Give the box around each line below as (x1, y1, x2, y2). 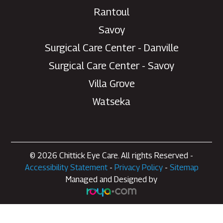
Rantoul (94, 6, 129, 18)
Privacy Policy (114, 163, 163, 173)
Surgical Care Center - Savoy (49, 60, 174, 72)
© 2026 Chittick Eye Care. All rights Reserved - (30, 151, 193, 161)
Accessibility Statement (24, 163, 108, 173)
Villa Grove (88, 78, 135, 90)
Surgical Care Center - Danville (44, 42, 179, 54)
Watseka (93, 96, 130, 108)
